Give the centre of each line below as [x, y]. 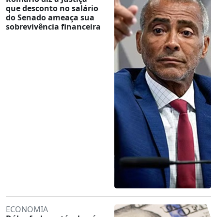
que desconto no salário [52, 8]
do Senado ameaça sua [50, 17]
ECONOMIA [27, 209]
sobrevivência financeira [53, 26]
